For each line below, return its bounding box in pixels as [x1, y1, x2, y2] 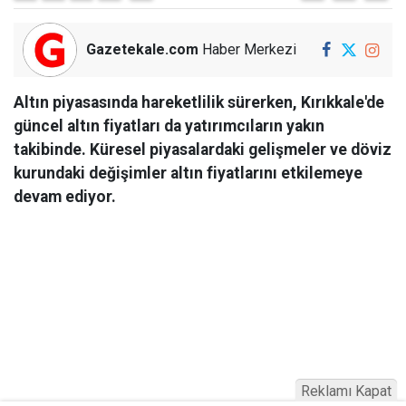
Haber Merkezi [198, 41, 296, 58]
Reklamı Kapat [301, 382, 391, 400]
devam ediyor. [14, 188, 116, 206]
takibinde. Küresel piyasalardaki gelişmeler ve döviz [14, 140, 391, 159]
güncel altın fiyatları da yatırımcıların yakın [14, 117, 324, 135]
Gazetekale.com [86, 41, 198, 58]
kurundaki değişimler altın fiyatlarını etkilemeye [14, 164, 362, 182]
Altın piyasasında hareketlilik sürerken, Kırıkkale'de [14, 93, 384, 111]
